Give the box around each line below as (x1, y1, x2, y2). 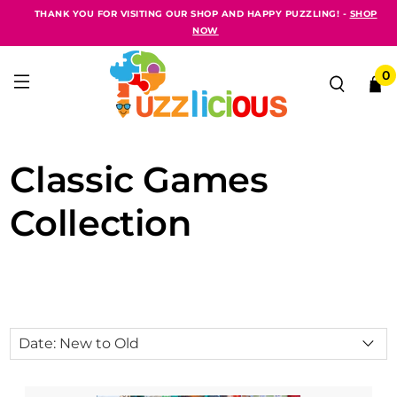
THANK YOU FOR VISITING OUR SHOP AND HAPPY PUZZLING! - (34, 8, 350, 19)
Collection (10, 201, 191, 245)
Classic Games (10, 158, 269, 201)
